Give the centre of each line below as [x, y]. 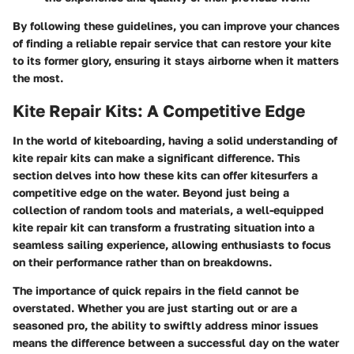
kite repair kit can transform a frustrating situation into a [164, 228]
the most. [38, 77]
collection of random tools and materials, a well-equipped [168, 210]
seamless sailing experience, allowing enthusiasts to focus [172, 245]
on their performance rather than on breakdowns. [142, 262]
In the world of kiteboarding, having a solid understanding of [175, 141]
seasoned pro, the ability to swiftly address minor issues [166, 326]
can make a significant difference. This [196, 158]
